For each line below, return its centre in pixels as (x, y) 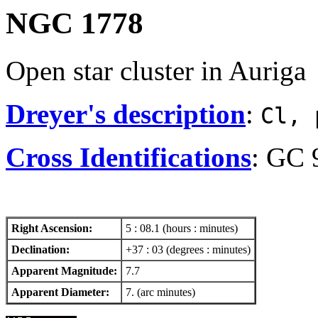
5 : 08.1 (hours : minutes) (182, 228)
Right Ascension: (52, 228)
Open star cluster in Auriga (156, 70)
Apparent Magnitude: (64, 270)
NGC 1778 (75, 23)
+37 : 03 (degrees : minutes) (188, 249)
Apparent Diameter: (60, 292)
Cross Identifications (128, 157)
